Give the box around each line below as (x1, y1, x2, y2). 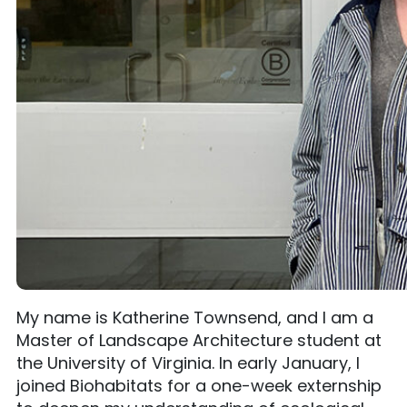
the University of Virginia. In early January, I (16, 352, 360, 374)
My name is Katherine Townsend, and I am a (16, 306, 373, 329)
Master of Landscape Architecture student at (16, 329, 382, 352)
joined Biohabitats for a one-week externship (16, 374, 382, 397)
